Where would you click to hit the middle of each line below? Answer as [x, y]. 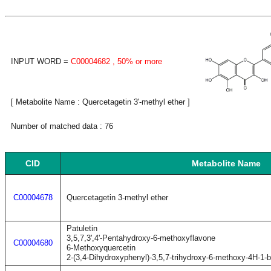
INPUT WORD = [41, 61]
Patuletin [82, 228]
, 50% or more [136, 61]
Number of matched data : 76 [62, 126]
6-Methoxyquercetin [101, 248]
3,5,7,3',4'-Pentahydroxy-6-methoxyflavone [141, 238]
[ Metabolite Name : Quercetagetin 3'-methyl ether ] [100, 102]
